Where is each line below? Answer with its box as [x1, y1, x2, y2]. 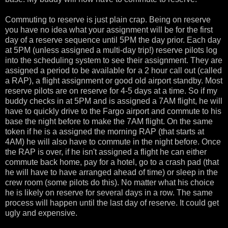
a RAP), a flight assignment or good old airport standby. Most [5, 76, 222, 85]
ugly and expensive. [5, 208, 77, 217]
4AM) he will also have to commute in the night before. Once [5, 137, 221, 146]
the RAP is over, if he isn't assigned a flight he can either [5, 147, 207, 156]
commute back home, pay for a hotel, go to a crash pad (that [5, 157, 219, 166]
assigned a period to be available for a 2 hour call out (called [5, 66, 222, 75]
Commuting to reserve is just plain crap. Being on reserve [5, 15, 211, 24]
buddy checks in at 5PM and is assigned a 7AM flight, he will [5, 96, 222, 105]
